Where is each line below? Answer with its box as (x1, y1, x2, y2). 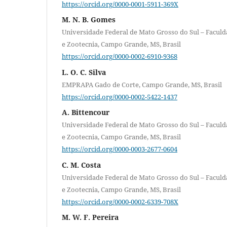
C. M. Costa (62, 160, 101, 170)
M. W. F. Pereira (62, 212, 119, 222)
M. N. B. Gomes (62, 15, 116, 25)
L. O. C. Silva (62, 67, 106, 77)
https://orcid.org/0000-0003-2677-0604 (62, 144, 177, 154)
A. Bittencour (62, 107, 109, 118)
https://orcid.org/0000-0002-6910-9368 (62, 51, 177, 61)
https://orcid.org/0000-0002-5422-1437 (62, 92, 177, 101)
